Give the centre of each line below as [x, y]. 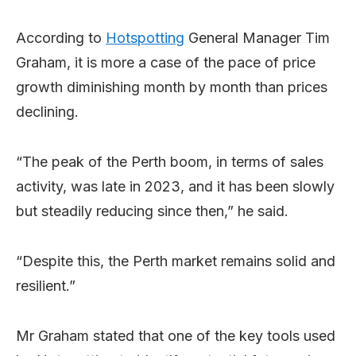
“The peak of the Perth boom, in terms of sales [170, 161]
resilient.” [46, 285]
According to [61, 37]
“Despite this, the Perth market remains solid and [176, 261]
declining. [47, 111]
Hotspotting [145, 37]
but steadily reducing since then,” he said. [152, 211]
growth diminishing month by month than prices [172, 87]
